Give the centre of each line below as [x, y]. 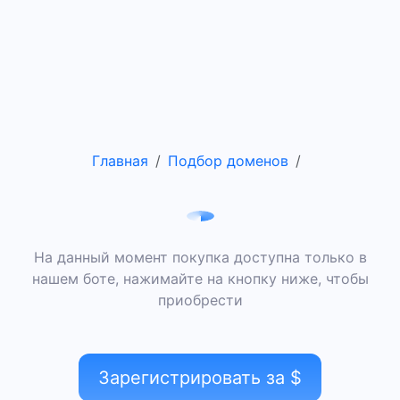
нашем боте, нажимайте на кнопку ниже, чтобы [200, 279]
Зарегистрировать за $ [200, 378]
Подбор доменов [228, 161]
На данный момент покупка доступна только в [200, 258]
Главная [120, 161]
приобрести [200, 300]
